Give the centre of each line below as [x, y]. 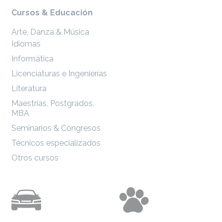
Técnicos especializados [56, 143]
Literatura [29, 89]
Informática [33, 59]
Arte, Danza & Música [51, 32]
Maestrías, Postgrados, [53, 104]
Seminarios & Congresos [56, 128]
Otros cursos [35, 158]
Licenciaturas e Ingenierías [59, 74]
